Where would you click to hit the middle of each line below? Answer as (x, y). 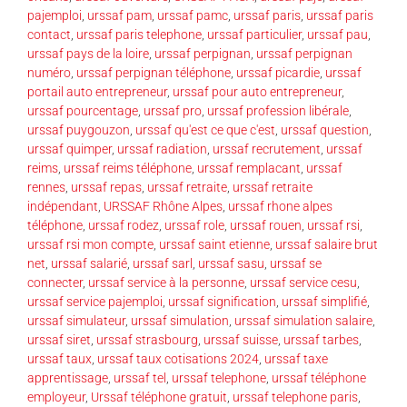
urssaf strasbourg (147, 339)
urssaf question (325, 129)
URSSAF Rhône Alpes (163, 206)
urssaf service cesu (303, 282)
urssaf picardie (278, 72)
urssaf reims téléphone (128, 168)
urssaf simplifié (324, 301)
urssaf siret (59, 339)
